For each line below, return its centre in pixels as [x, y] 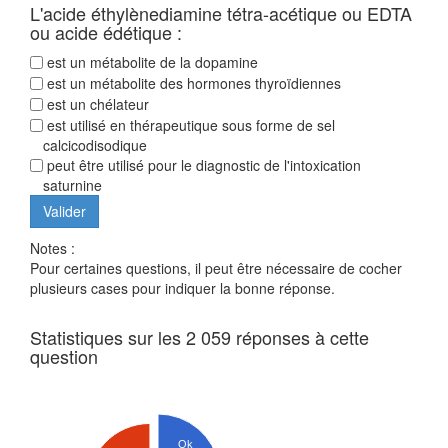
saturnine [72, 185]
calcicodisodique [95, 145]
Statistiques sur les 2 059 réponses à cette [199, 337]
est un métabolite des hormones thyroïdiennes [192, 83]
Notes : [52, 248]
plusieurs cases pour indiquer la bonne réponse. [182, 288]
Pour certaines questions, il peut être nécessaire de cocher [216, 268]
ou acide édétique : [106, 32]
